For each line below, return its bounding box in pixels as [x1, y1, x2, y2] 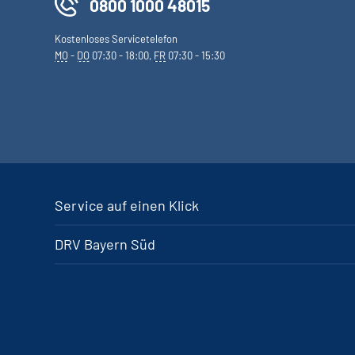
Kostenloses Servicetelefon [55, 32, 177, 45]
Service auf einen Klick [55, 197, 199, 214]
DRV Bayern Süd [55, 235, 155, 253]
